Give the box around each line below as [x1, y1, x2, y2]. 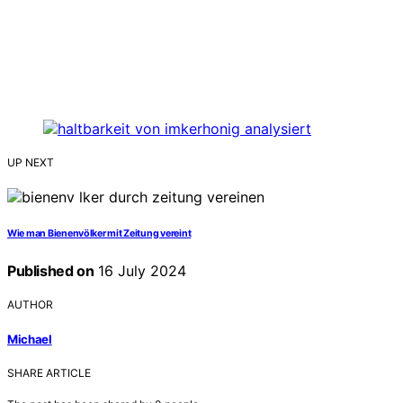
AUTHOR [7, 298, 53, 312]
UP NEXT [7, 156, 54, 170]
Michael [7, 331, 52, 346]
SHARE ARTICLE [7, 365, 91, 380]
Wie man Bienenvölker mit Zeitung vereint [7, 228, 192, 240]
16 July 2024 [94, 262, 187, 281]
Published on [7, 262, 94, 281]
